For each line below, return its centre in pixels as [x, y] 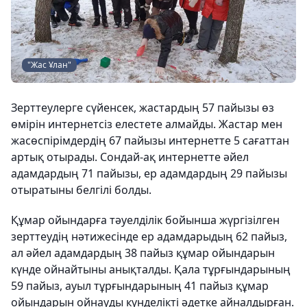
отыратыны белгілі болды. [81, 190]
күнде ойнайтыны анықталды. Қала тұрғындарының [151, 270]
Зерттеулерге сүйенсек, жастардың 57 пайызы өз [143, 108]
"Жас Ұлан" [49, 65]
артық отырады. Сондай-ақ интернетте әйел [130, 157]
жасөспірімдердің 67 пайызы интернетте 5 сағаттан [150, 141]
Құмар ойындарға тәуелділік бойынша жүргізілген [145, 220]
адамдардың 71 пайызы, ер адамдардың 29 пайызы [149, 174]
